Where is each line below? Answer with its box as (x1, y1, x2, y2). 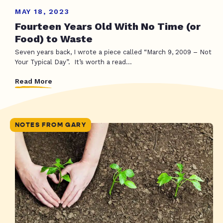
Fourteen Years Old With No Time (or (15, 20, 201, 33)
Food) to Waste (15, 33, 93, 45)
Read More (15, 77, 52, 85)
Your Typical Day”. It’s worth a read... (15, 58, 132, 66)
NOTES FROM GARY (15, 121, 86, 129)
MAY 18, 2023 (15, 7, 70, 16)
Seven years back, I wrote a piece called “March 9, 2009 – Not (15, 48, 212, 56)
